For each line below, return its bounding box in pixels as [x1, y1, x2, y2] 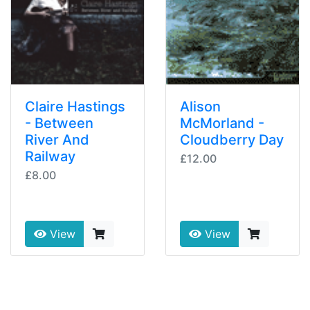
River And [25, 131, 89, 149]
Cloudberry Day [180, 131, 284, 149]
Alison [180, 98, 221, 116]
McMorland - [180, 115, 264, 132]
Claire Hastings [25, 98, 125, 116]
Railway [25, 148, 75, 165]
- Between [25, 115, 93, 132]
